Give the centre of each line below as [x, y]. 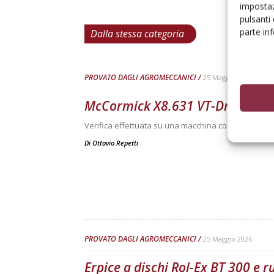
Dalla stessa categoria [137, 34]
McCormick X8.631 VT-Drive [165, 106]
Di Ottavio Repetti [112, 143]
